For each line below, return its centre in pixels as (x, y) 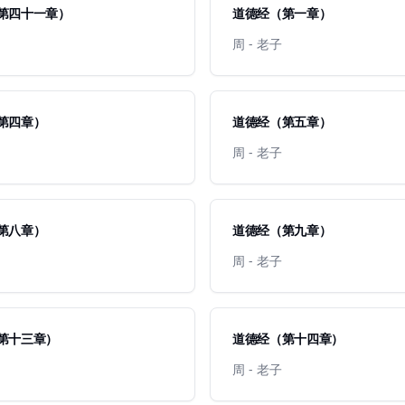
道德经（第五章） (282, 122)
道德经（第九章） (282, 230)
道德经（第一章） (282, 13)
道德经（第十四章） (288, 339)
